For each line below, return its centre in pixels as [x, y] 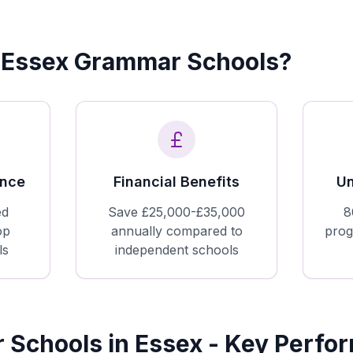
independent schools [176, 250]
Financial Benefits [176, 182]
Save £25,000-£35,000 [176, 212]
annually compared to [176, 231]
